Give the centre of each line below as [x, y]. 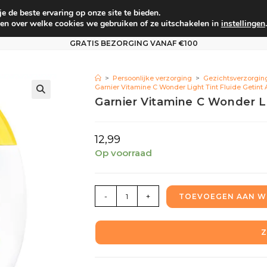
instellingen [243, 24]
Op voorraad [124, 153]
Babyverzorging [67, 19]
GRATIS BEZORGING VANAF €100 [133, 44]
